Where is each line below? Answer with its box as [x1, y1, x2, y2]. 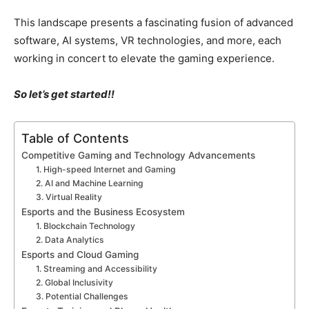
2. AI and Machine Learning [36, 178, 144, 188]
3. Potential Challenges [36, 291, 129, 301]
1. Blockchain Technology [36, 221, 136, 231]
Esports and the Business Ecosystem [21, 206, 185, 217]
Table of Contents [21, 130, 129, 146]
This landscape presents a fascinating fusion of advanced [14, 16, 293, 29]
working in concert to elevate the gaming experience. [14, 52, 275, 65]
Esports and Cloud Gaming [21, 249, 139, 260]
